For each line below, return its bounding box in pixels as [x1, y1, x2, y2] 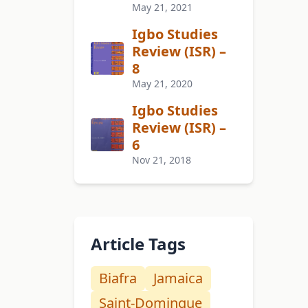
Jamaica [153, 269, 203, 288]
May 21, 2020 [132, 77, 192, 91]
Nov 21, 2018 [132, 153, 191, 167]
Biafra [99, 269, 137, 288]
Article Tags [91, 232, 186, 256]
